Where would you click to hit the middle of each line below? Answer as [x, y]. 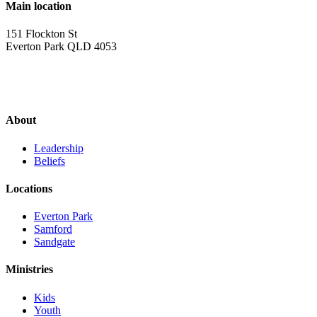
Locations [29, 188]
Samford [53, 229]
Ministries [29, 270]
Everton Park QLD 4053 [61, 46]
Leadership [59, 148]
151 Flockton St [41, 33]
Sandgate [54, 242]
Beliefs [50, 161]
